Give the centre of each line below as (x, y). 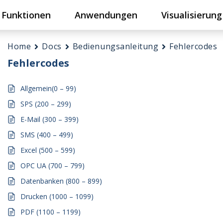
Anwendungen (106, 15)
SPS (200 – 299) (46, 104)
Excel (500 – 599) (48, 150)
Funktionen (26, 15)
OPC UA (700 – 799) (53, 166)
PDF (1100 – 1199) (51, 212)
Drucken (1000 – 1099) (57, 196)
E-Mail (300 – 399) (50, 119)
